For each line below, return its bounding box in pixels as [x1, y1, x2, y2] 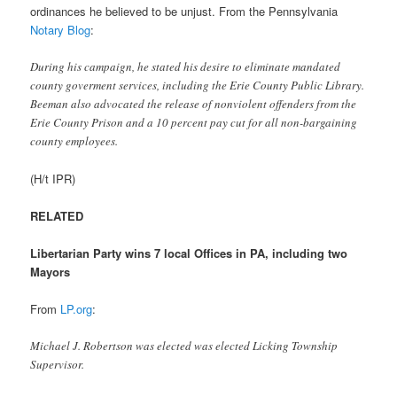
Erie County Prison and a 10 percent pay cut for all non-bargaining [30, 113, 358, 130]
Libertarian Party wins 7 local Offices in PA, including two [30, 245, 348, 262]
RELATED [30, 206, 84, 224]
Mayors [30, 263, 71, 281]
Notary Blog [30, 20, 91, 38]
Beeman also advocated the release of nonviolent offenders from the [30, 95, 357, 112]
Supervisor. [30, 356, 85, 373]
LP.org [60, 300, 93, 318]
